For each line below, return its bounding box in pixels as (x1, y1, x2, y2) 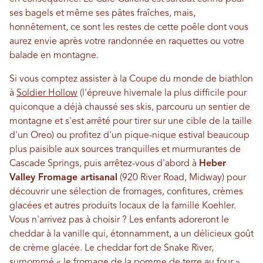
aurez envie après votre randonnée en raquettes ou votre (9, 37, 244, 47)
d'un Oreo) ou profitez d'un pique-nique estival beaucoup (9, 131, 249, 141)
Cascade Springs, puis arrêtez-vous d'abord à (9, 159, 199, 169)
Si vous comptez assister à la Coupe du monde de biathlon (9, 75, 253, 85)
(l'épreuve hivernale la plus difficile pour (77, 89, 247, 99)
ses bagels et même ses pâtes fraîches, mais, (9, 9, 195, 19)
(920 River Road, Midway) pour (117, 173, 246, 183)
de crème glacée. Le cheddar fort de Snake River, (9, 244, 214, 254)
